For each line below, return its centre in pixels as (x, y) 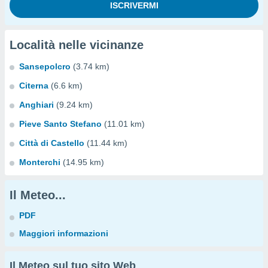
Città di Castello (52, 143)
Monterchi (40, 162)
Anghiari (36, 105)
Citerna (34, 86)
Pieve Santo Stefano (60, 124)
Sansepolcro (45, 66)
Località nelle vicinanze (77, 45)
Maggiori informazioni (64, 233)
